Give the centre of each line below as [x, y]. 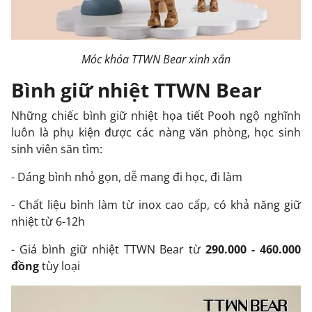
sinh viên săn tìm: [57, 149]
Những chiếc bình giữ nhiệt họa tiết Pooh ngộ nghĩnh [156, 116]
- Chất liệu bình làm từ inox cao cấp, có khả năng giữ [156, 205]
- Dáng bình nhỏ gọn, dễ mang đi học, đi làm [127, 177]
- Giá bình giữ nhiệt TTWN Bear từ [109, 249]
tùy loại [60, 266]
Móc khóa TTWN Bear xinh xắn [156, 59]
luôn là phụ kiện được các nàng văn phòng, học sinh [156, 132]
